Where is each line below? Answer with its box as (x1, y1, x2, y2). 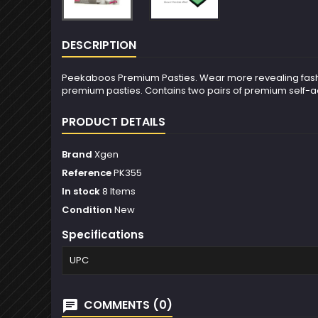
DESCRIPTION (62, 37, 136, 53)
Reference (62, 166, 111, 180)
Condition (62, 203, 112, 216)
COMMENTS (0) (81, 297, 172, 313)
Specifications (62, 227, 144, 242)
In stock (62, 185, 100, 198)
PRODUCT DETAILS (62, 114, 165, 130)
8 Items (102, 185, 136, 198)
